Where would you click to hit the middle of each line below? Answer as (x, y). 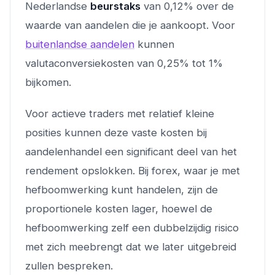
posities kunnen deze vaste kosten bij (116, 132)
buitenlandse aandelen (80, 44)
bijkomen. (48, 82)
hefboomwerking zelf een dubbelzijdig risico (132, 227)
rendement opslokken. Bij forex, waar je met (133, 170)
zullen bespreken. (69, 265)
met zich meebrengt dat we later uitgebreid (131, 246)
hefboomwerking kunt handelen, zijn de (122, 189)
